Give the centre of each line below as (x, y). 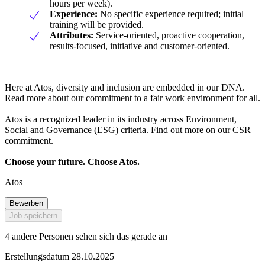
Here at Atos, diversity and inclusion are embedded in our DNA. (125, 88)
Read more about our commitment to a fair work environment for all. (132, 98)
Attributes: (72, 35)
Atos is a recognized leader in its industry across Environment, (121, 119)
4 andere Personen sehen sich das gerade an (86, 237)
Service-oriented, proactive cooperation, (169, 35)
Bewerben (26, 203)
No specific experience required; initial (171, 14)
